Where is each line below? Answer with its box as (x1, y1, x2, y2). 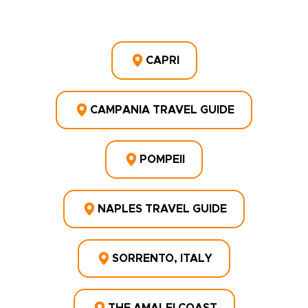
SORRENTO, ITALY (112, 253, 212, 264)
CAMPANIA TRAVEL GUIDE (90, 104, 234, 115)
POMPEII (140, 154, 185, 165)
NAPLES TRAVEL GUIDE (98, 203, 227, 214)
